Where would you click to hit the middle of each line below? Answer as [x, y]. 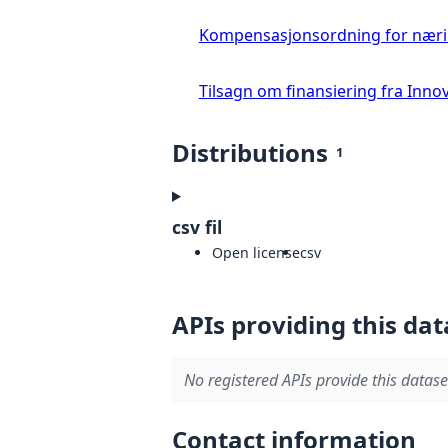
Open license [256, 252]
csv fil [197, 226]
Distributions [250, 152]
